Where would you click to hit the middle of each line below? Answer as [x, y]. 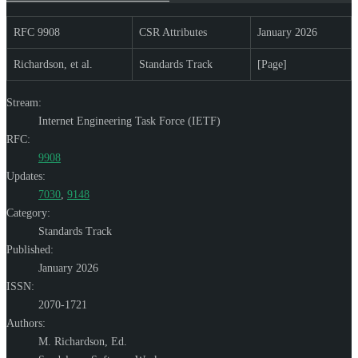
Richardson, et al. [53, 64]
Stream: [24, 102]
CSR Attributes [173, 32]
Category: [28, 213]
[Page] [272, 64]
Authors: [26, 323]
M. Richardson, [75, 341]
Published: [30, 249]
